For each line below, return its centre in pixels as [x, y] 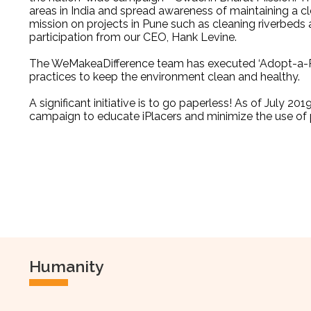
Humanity [67, 266]
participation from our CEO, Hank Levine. [134, 37]
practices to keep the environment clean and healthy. [166, 77]
